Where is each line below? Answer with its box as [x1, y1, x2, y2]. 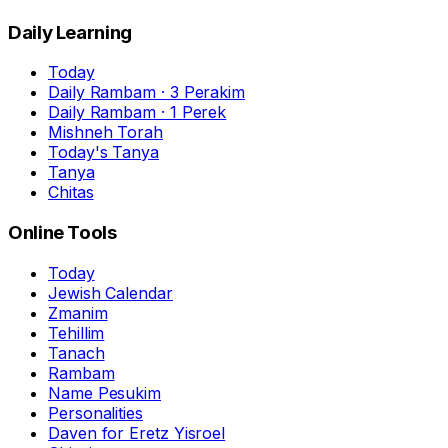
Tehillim [48, 322, 105, 343]
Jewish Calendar [48, 282, 173, 303]
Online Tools [8, 221, 117, 245]
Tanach [48, 342, 105, 363]
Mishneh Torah [48, 122, 163, 143]
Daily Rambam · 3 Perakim [48, 82, 246, 103]
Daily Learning [8, 20, 132, 44]
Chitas [48, 182, 94, 203]
